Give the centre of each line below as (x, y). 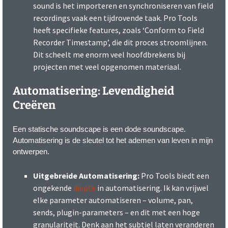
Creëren (34, 105)
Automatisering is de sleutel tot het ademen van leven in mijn (113, 140)
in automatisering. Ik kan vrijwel (152, 188)
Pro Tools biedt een (174, 175)
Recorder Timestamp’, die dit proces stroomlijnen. (120, 42)
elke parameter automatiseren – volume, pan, (113, 200)
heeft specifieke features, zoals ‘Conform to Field (119, 30)
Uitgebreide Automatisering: (86, 175)
